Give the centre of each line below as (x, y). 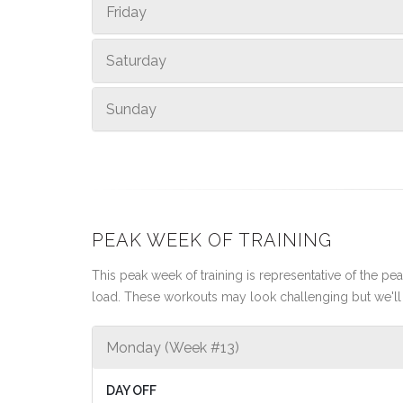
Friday (126, 12)
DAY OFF (131, 390)
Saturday (136, 61)
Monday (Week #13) (173, 348)
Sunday (131, 109)
